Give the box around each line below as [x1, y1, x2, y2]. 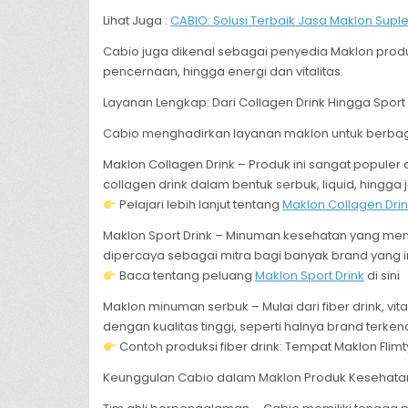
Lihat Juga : [103, 12, 170, 30]
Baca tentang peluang [116, 267, 255, 285]
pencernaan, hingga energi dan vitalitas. [103, 63, 343, 81]
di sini [363, 267, 400, 285]
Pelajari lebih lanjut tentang [116, 196, 282, 214]
